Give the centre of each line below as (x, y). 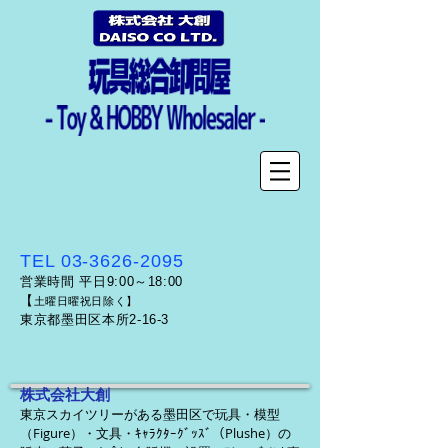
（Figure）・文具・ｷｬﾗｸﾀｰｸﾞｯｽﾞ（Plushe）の (155, 433)
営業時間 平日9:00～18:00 (102, 281)
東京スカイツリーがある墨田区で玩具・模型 (150, 414)
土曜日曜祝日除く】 (85, 301)
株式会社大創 (65, 394)
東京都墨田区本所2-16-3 (95, 319)
